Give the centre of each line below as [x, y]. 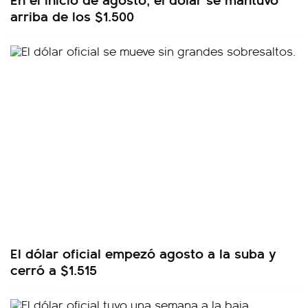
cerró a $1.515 [54, 269]
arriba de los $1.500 [72, 16]
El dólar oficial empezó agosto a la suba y [143, 252]
